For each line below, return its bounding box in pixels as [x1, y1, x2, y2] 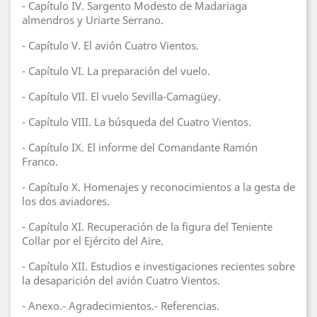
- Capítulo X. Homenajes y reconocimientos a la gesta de [22, 180, 295, 194]
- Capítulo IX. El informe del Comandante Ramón [22, 140, 258, 154]
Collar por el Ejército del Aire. [22, 234, 163, 248]
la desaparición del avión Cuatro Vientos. [22, 273, 220, 287]
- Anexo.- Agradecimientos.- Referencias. [22, 299, 219, 313]
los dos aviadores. [22, 194, 110, 208]
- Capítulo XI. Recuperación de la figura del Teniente [22, 219, 272, 234]
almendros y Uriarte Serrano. [22, 13, 163, 27]
